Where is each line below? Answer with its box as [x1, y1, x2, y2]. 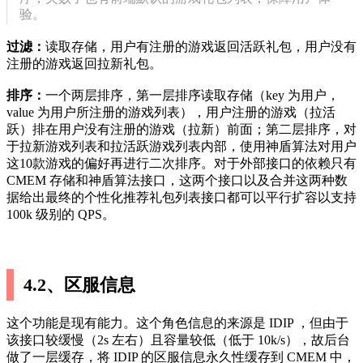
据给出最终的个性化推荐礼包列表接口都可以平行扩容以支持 [6, 190, 357, 204]
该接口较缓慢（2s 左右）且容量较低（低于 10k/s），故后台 [6, 333, 350, 347]
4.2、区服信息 [23, 275, 136, 295]
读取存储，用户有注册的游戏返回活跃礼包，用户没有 [45, 40, 357, 53]
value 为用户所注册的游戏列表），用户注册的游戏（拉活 [6, 105, 335, 119]
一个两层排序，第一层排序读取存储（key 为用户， [45, 88, 340, 102]
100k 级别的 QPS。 [6, 207, 115, 221]
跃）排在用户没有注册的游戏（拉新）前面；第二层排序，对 [6, 122, 357, 136]
